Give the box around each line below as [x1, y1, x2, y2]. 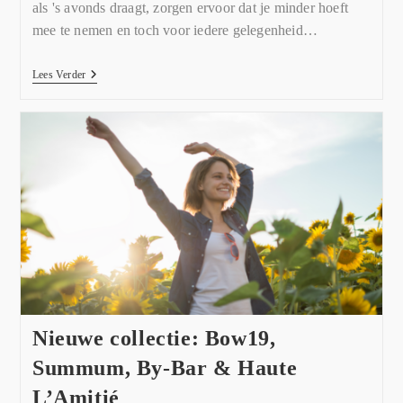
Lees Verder [31, 67, 86, 81]
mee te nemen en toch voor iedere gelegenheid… [31, 22, 318, 38]
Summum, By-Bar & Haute [31, 356, 298, 381]
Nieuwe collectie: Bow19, [31, 327, 276, 351]
